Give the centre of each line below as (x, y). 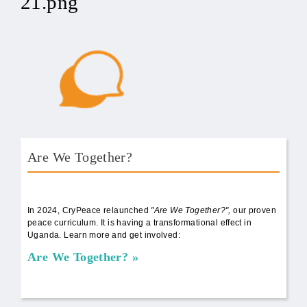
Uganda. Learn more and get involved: (104, 235)
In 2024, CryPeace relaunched (89, 210)
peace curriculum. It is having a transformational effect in (140, 222)
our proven (255, 210)
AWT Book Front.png (101, 193)
